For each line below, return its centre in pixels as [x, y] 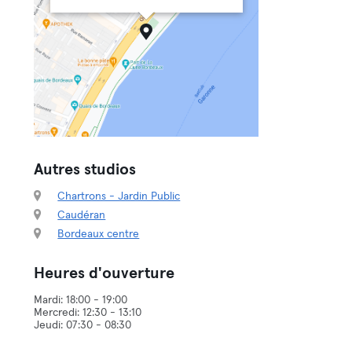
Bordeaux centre [99, 234]
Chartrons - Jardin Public [119, 196]
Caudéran [82, 215]
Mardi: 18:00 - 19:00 [81, 300]
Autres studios [85, 170]
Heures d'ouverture [104, 273]
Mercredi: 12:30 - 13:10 [88, 313]
